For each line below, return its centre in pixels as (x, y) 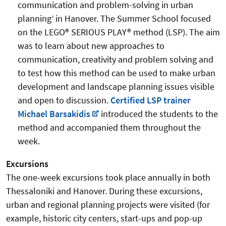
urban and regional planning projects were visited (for (108, 205)
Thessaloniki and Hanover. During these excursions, (104, 191)
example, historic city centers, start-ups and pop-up (104, 218)
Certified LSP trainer (150, 100)
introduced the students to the (158, 114)
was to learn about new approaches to (91, 46)
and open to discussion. (64, 100)
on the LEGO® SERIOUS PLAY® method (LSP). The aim (119, 32)
